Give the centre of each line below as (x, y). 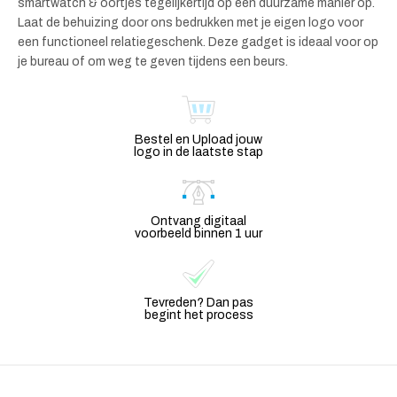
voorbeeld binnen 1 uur (198, 233)
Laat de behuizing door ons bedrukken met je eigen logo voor (191, 22)
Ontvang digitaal (198, 221)
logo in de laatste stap (198, 152)
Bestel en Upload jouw (198, 139)
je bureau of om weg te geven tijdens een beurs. (153, 61)
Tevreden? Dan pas (198, 302)
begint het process (198, 315)
